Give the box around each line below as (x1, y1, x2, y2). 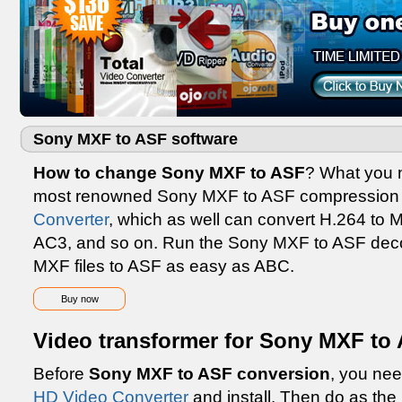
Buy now (60, 293, 99, 304)
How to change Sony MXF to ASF (33, 163, 305, 182)
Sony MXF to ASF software (33, 130, 238, 148)
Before (33, 364, 89, 383)
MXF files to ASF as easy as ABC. (33, 257, 294, 275)
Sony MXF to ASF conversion (89, 364, 330, 383)
